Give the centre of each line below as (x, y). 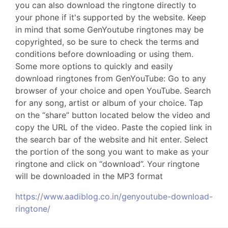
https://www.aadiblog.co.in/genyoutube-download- (114, 196)
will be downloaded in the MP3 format (89, 176)
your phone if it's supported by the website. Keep (111, 17)
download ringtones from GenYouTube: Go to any (111, 78)
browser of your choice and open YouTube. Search (113, 91)
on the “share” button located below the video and (113, 115)
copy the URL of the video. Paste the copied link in (113, 127)
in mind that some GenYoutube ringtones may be (109, 30)
